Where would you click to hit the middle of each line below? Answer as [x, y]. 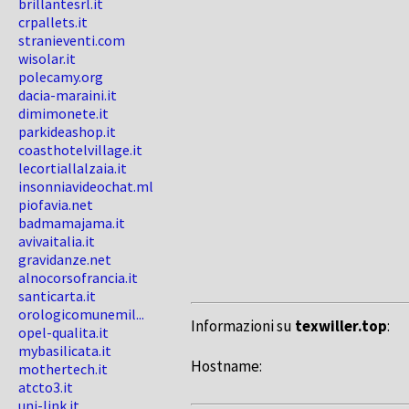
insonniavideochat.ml [86, 186]
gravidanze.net [65, 259]
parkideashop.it [67, 131]
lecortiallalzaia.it [73, 168]
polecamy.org [61, 77]
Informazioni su [243, 326]
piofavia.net [56, 204]
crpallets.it [53, 22]
